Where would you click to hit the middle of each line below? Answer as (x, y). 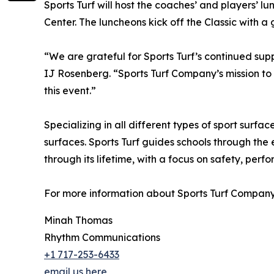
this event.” (70, 90)
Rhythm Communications (102, 237)
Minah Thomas (78, 220)
